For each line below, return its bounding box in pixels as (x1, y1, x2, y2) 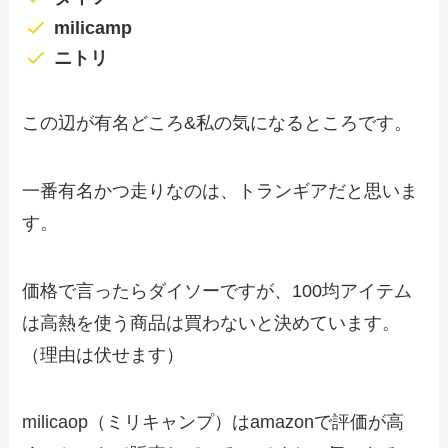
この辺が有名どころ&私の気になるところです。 (22, 112, 413, 133)
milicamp (53, 17, 132, 38)
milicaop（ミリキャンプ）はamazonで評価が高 (22, 412, 405, 433)
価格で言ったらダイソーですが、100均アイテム (22, 280, 413, 301)
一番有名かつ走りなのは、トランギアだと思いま (22, 180, 419, 201)
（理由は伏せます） (22, 344, 185, 365)
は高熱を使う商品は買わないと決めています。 (22, 312, 401, 333)
